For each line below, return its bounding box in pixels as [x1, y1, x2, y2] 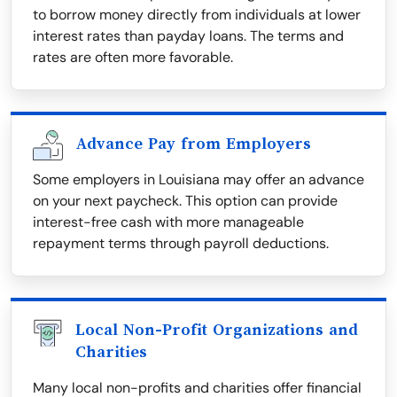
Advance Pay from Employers [75, 135, 311, 153]
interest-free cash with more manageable [33, 213, 304, 232]
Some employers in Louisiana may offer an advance [33, 170, 364, 190]
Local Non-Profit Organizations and [75, 321, 358, 339]
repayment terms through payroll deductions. [33, 234, 329, 253]
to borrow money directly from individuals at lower [33, 5, 361, 25]
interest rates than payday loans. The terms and [33, 27, 344, 46]
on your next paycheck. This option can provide [33, 191, 338, 211]
